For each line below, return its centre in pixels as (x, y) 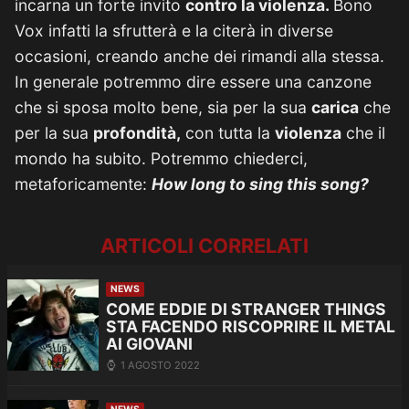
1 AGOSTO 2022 (160, 365)
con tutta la (228, 133)
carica (335, 107)
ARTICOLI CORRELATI (204, 246)
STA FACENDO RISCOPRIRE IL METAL (251, 327)
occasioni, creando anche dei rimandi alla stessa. (199, 56)
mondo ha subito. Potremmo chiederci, (161, 158)
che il (363, 133)
